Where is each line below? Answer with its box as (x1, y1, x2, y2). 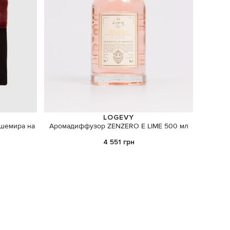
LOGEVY (103, 112, 135, 122)
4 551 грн (103, 138, 135, 147)
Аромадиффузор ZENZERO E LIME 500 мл (49, 121, 188, 131)
